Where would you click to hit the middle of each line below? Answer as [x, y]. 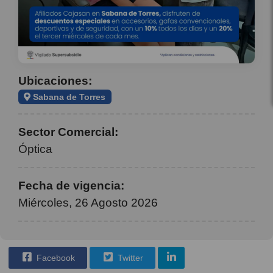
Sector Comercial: [68, 132]
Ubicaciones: [55, 81]
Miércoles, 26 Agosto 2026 [88, 202]
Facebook [55, 257]
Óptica [35, 149]
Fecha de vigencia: [71, 185]
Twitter [129, 257]
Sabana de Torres [68, 97]
